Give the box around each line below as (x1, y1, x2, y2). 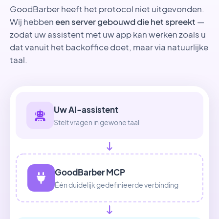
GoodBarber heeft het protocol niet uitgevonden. (10, 3, 204, 14)
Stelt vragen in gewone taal (54, 118, 139, 127)
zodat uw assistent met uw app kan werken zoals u (10, 29, 206, 40)
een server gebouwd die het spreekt (55, 16, 196, 27)
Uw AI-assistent (54, 104, 118, 115)
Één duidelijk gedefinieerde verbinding (55, 180, 178, 189)
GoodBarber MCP (55, 166, 125, 177)
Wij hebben (10, 16, 55, 27)
